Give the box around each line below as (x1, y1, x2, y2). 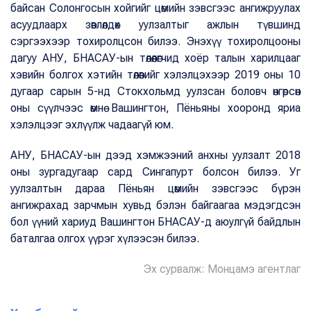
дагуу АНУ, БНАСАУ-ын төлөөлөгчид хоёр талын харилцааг (10, 51, 301, 65)
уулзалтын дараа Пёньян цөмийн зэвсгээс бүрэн (10, 182, 301, 196)
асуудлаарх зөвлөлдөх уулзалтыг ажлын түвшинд (10, 18, 301, 32)
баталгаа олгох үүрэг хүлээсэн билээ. (10, 232, 199, 246)
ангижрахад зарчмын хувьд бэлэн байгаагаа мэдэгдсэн (10, 199, 301, 212)
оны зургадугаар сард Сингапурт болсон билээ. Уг (10, 165, 301, 179)
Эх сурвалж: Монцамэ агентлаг (144, 262, 301, 276)
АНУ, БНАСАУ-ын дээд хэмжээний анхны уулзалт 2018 (10, 149, 301, 162)
